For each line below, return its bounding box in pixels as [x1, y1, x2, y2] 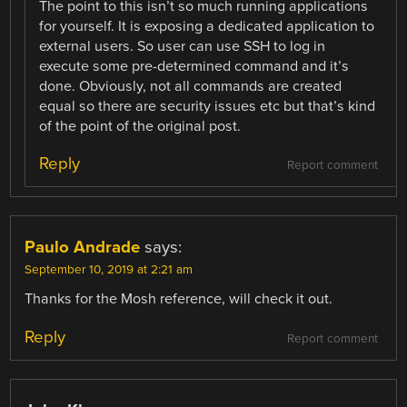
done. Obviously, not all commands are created [39, 77, 342, 96]
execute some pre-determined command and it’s [39, 57, 350, 76]
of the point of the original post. [39, 117, 242, 136]
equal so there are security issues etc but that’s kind [39, 97, 376, 116]
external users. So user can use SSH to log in [39, 37, 326, 56]
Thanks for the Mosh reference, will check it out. [25, 290, 333, 309]
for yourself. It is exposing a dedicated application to [39, 17, 375, 36]
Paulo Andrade [25, 237, 141, 258]
